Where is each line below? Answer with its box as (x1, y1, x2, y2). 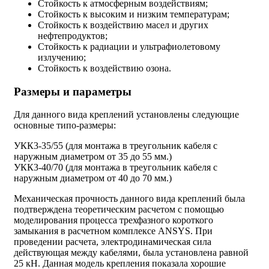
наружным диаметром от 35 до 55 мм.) (14, 151, 172, 162)
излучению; (38, 52, 86, 62)
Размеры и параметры (14, 85, 131, 98)
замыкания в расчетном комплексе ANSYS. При (14, 226, 213, 237)
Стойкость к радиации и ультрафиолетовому (38, 41, 220, 52)
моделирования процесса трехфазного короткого (14, 215, 213, 226)
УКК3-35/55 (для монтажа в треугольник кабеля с (14, 141, 217, 151)
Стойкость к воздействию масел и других (38, 19, 208, 30)
